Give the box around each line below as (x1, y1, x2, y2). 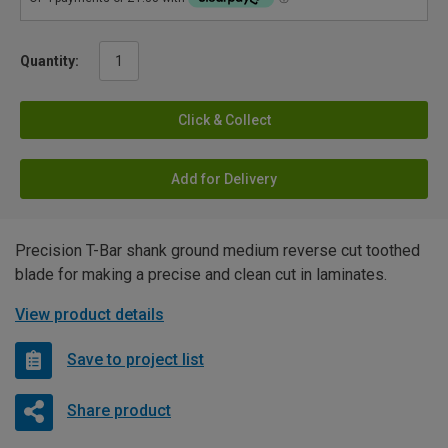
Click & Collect (177, 111, 271, 128)
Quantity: (20, 52, 79, 69)
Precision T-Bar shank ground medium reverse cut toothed (15, 240, 420, 260)
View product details (15, 304, 164, 324)
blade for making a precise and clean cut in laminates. (15, 264, 387, 284)
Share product (66, 401, 171, 421)
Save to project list (67, 350, 204, 370)
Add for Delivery (171, 170, 277, 187)
